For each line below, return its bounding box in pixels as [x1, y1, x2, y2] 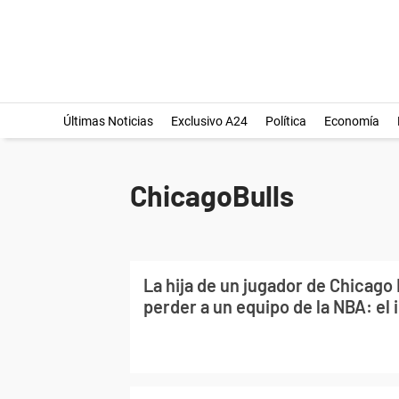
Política [265, 114, 306, 128]
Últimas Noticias [62, 114, 153, 128]
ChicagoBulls [130, 178, 294, 212]
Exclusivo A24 [170, 114, 248, 128]
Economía [323, 114, 379, 128]
